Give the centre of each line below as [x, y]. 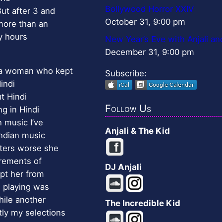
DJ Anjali [123, 167]
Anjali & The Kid [138, 131]
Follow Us [128, 109]
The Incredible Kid [143, 203]
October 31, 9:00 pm [145, 22]
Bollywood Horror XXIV [149, 9]
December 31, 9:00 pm [150, 52]
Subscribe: [126, 73]
